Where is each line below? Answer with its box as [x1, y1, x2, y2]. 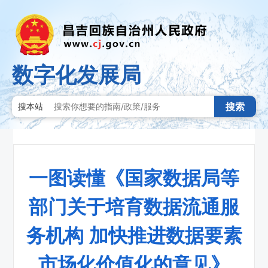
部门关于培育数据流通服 [29, 191, 239, 220]
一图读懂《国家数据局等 [29, 163, 239, 191]
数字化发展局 [12, 61, 141, 88]
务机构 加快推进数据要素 [26, 220, 242, 248]
